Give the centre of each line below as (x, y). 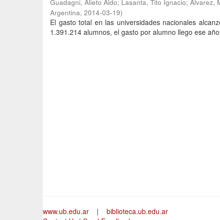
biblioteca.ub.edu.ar (137, 211)
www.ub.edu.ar (67, 211)
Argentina (65, 13)
